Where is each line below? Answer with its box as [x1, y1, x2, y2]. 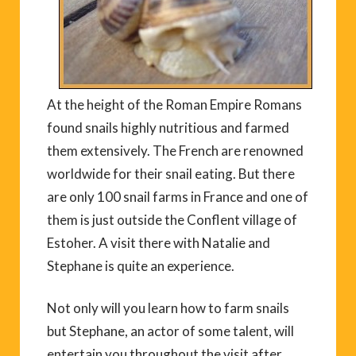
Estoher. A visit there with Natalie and [47, 234, 270, 251]
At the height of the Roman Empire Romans [47, 95, 302, 113]
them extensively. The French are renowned [47, 141, 304, 159]
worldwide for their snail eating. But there [47, 164, 295, 182]
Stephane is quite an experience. [47, 257, 234, 274]
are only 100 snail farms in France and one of [47, 188, 308, 205]
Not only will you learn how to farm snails [47, 299, 289, 316]
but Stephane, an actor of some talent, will [47, 322, 294, 339]
